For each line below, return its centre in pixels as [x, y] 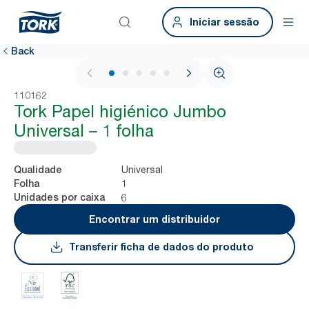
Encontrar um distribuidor [154, 219]
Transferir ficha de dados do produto [161, 247]
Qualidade [38, 170]
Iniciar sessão [225, 22]
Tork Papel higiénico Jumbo [120, 111]
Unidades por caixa [59, 197]
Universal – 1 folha [84, 131]
